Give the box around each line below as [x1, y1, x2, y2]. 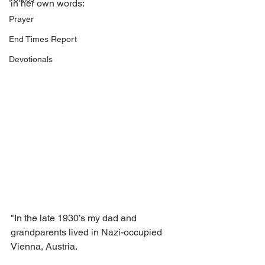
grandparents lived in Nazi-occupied [11, 227, 164, 238]
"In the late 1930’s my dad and [11, 212, 139, 224]
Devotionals [9, 54, 53, 64]
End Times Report [9, 34, 77, 44]
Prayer [9, 14, 34, 24]
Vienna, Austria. [11, 241, 77, 253]
